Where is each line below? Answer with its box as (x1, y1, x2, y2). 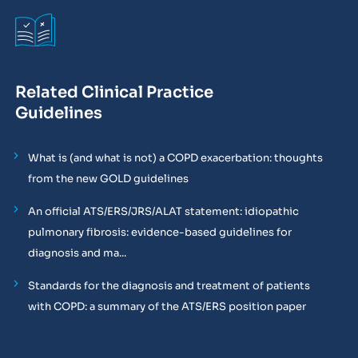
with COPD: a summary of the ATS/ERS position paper (27, 299, 306, 313)
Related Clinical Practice (14, 82, 213, 102)
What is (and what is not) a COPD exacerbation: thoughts (27, 150, 323, 165)
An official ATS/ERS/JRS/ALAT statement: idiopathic (27, 204, 299, 218)
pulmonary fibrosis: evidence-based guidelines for (27, 225, 292, 239)
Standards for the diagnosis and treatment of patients (27, 278, 310, 292)
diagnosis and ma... (27, 245, 126, 260)
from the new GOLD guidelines (27, 171, 189, 185)
